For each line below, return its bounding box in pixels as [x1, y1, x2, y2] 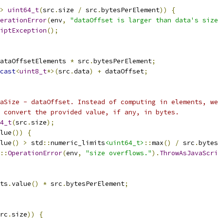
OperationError [8, 149, 62, 157]
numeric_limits [51, 139, 105, 147]
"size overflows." [86, 149, 152, 157]
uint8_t [19, 67, 47, 75]
